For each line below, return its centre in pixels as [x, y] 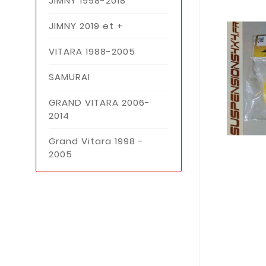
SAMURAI [69, 77]
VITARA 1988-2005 [92, 51]
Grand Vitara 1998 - [96, 141]
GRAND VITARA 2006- [99, 102]
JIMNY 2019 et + [86, 26]
